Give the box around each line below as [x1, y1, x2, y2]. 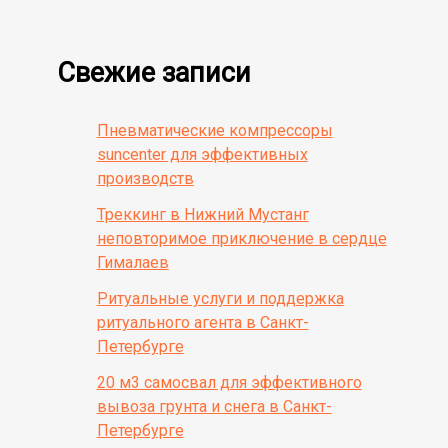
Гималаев [96, 252, 169, 272]
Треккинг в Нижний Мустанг [96, 204, 309, 224]
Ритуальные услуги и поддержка [96, 288, 344, 308]
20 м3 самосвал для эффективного [96, 372, 362, 392]
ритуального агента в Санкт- [96, 312, 309, 332]
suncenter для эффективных [96, 144, 308, 164]
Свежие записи [56, 56, 251, 89]
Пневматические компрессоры [96, 120, 333, 140]
